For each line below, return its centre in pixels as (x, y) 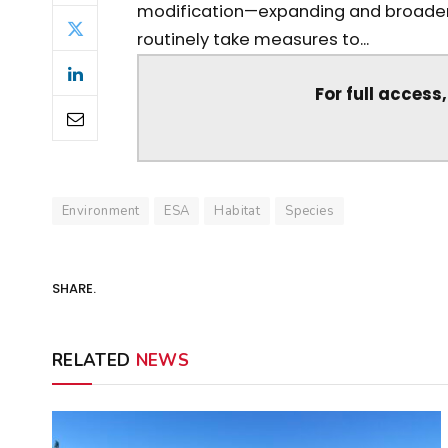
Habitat (237, 210)
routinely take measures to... (252, 40)
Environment (101, 210)
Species (309, 210)
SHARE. (74, 289)
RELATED (94, 360)
